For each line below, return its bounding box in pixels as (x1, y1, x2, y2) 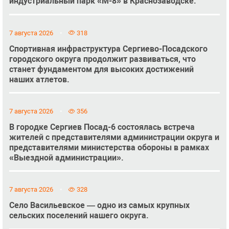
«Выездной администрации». (9, 152, 124, 163)
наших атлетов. (9, 74, 70, 84)
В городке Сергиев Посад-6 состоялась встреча (9, 122, 195, 132)
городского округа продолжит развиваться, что (9, 54, 196, 64)
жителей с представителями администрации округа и (9, 132, 219, 142)
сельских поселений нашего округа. (9, 211, 149, 221)
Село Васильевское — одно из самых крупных (9, 200, 190, 211)
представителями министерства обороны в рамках (9, 142, 209, 152)
